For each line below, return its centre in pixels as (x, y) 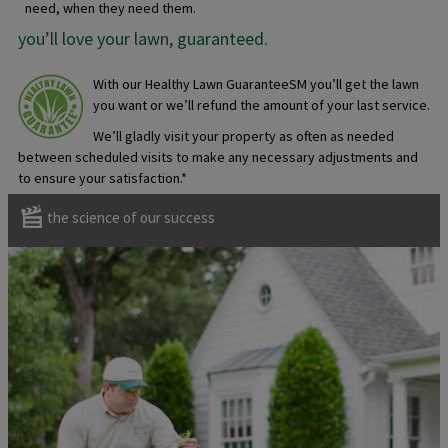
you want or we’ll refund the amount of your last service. (261, 105)
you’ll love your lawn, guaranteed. (143, 38)
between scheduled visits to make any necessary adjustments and (218, 157)
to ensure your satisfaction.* (102, 178)
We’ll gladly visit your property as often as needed (243, 136)
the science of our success (131, 217)
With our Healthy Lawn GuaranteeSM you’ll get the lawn (256, 84)
